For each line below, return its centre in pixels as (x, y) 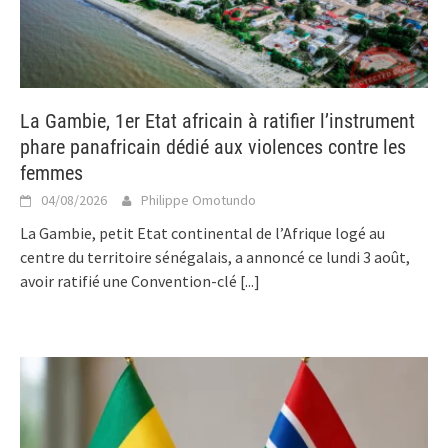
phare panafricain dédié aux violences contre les (213, 147)
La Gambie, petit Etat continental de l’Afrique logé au (202, 233)
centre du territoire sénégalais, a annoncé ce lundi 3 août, (215, 257)
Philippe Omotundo (198, 200)
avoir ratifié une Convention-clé (130, 281)
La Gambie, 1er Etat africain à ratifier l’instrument (217, 121)
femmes (51, 173)
